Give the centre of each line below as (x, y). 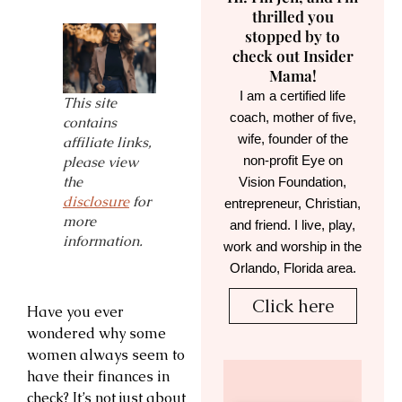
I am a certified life (293, 96)
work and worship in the (293, 247)
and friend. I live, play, (293, 225)
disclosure (96, 201)
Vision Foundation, (293, 182)
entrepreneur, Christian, (293, 204)
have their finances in (98, 376)
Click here (293, 306)
